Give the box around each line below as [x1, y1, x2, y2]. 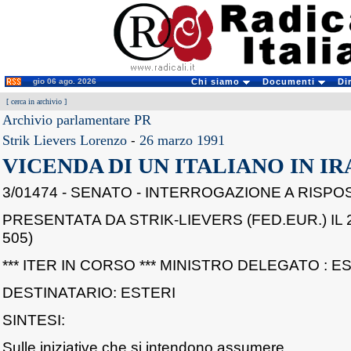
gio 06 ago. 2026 [33, 77, 96, 85]
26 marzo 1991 [139, 132, 225, 148]
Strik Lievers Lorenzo [2, 132, 127, 148]
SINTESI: [2, 311, 65, 328]
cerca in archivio [11, 97, 62, 106]
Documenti [262, 77, 318, 86]
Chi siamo [190, 77, 243, 86]
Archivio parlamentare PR [2, 112, 151, 128]
